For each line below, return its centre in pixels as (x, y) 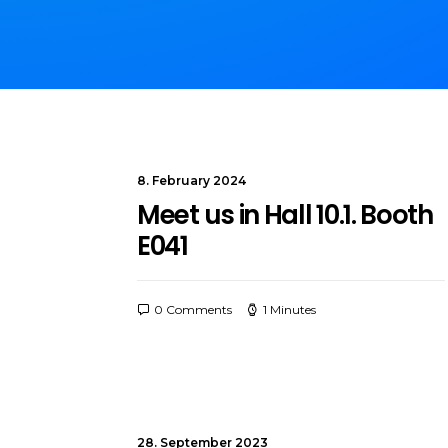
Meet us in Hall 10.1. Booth (285, 215)
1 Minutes (289, 309)
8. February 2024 (191, 180)
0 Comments (193, 309)
